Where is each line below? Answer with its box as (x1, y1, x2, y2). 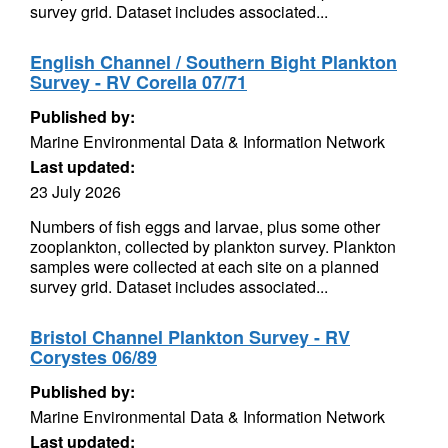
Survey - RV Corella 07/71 (30, 69, 247, 95)
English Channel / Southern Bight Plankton (30, 49, 397, 75)
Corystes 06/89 (30, 344, 157, 370)
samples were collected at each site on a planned (30, 255, 379, 278)
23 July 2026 (30, 180, 121, 203)
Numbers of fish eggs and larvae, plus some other (30, 215, 380, 238)
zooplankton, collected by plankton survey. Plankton (30, 235, 396, 258)
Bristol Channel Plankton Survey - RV (30, 324, 350, 350)
